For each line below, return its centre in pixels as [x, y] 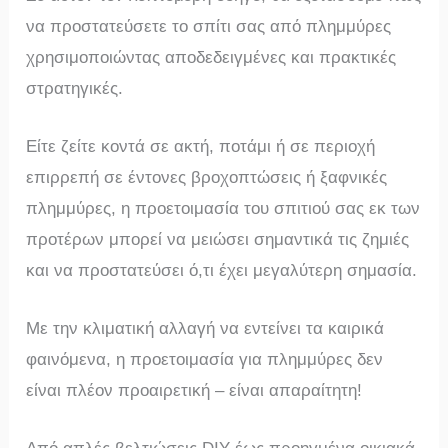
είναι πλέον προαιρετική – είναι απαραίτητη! [194, 390]
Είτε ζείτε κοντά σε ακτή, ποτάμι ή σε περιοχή [201, 146]
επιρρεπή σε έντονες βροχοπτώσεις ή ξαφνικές [207, 177]
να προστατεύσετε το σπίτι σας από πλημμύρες [209, 26]
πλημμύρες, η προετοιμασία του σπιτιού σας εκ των [223, 208]
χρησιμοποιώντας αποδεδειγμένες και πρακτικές [211, 57]
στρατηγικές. [75, 88]
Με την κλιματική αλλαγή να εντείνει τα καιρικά [205, 328]
